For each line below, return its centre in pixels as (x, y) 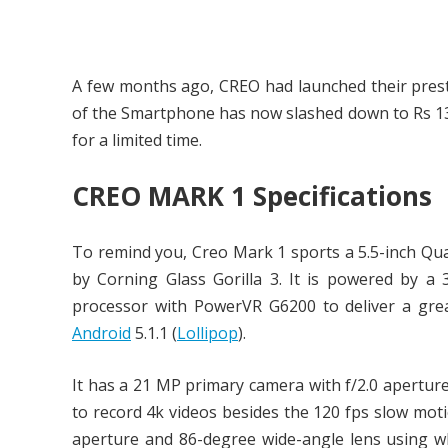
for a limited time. (137, 140)
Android (101, 333)
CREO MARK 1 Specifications (252, 196)
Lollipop (207, 333)
